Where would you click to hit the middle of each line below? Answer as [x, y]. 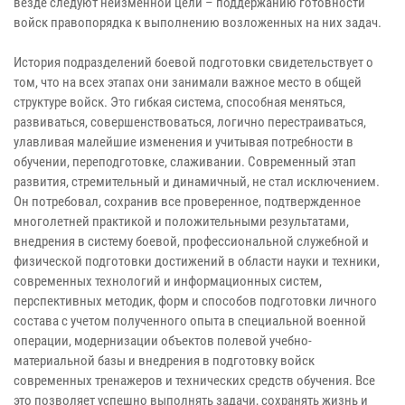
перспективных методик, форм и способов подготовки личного [195, 301]
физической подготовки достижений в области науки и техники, [197, 261]
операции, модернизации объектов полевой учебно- [163, 340]
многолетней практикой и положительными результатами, [181, 221]
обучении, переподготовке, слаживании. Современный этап [185, 161]
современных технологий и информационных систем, [168, 281]
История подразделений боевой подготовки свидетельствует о [193, 62]
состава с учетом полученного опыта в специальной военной [190, 320]
